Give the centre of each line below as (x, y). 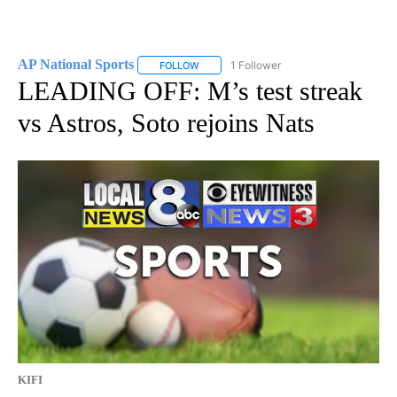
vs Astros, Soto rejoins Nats (166, 122)
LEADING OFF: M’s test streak (190, 90)
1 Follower (256, 65)
